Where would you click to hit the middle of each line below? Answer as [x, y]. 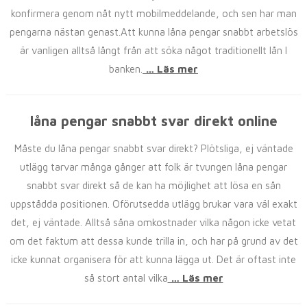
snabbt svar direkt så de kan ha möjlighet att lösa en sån [153, 185]
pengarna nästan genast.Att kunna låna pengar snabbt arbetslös [153, 32]
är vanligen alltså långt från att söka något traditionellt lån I [153, 50]
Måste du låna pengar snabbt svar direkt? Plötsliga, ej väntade [153, 148]
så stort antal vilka [126, 278]
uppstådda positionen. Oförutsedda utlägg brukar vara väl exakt [153, 204]
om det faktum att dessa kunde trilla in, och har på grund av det [153, 241]
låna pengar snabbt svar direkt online [153, 121]
